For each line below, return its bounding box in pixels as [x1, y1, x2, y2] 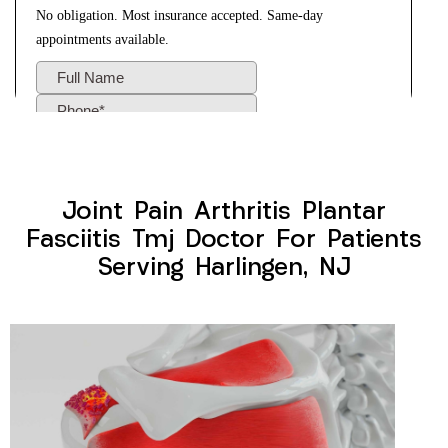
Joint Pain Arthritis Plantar [62, 200, 386, 226]
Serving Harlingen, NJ [97, 256, 351, 282]
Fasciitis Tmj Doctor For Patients [26, 228, 422, 254]
